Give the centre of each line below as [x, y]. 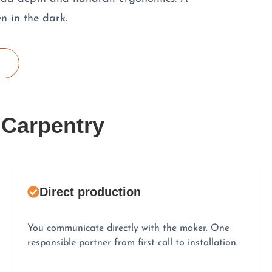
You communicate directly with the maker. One [129, 228]
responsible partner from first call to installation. [133, 243]
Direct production [90, 192]
